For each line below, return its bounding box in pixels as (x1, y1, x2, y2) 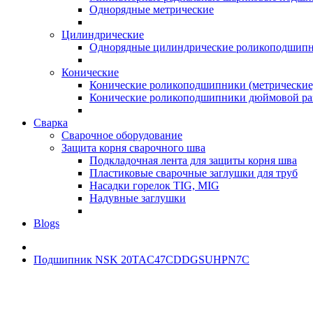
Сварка (34, 117, 68, 129)
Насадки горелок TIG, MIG (89, 180, 219, 191)
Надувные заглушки (89, 192, 186, 204)
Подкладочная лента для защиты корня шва (89, 154, 297, 166)
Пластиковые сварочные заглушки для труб (89, 167, 298, 179)
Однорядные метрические (89, 3, 214, 15)
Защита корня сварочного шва (61, 142, 205, 154)
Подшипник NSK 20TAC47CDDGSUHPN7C (34, 254, 249, 265)
